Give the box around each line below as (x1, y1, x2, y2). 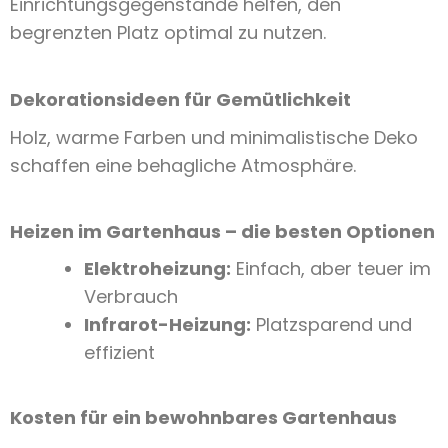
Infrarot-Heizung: (84, 312, 251, 338)
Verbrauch (84, 284, 178, 310)
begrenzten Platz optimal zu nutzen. (10, 19, 326, 45)
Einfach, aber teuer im (231, 256, 431, 282)
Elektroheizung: (84, 256, 231, 282)
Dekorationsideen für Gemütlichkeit (10, 86, 351, 112)
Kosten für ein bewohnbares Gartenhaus (10, 405, 397, 431)
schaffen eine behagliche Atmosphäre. (10, 152, 356, 178)
